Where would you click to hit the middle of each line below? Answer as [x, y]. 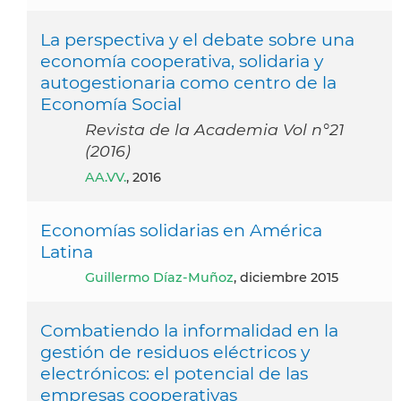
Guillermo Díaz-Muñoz [164, 278]
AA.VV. [111, 178]
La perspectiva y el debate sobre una [197, 40]
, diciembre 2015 [286, 278]
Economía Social [111, 104]
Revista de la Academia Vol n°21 [214, 130]
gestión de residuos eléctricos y [175, 352]
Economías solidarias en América [181, 230]
